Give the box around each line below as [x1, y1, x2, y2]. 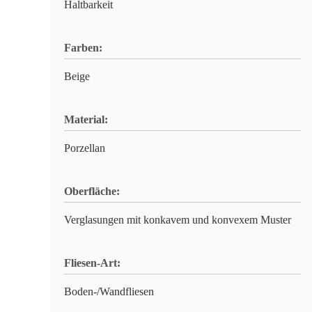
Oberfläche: [64, 185, 120, 197]
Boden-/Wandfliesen [64, 286, 154, 297]
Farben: [64, 42, 102, 54]
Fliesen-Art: [64, 257, 120, 269]
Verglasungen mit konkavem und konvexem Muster [64, 214, 291, 226]
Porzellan [64, 142, 105, 154]
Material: [64, 114, 108, 125]
